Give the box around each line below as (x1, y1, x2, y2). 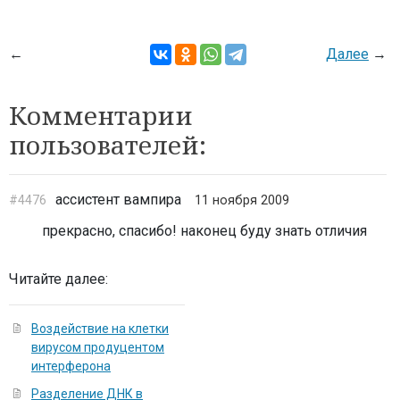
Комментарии (9, 98, 193, 132)
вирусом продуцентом (31, 340, 164, 354)
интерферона (31, 359, 111, 373)
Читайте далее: (9, 271, 108, 287)
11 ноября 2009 (195, 193, 289, 208)
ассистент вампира (55, 191, 181, 208)
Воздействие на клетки (31, 321, 169, 336)
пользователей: (9, 128, 206, 162)
